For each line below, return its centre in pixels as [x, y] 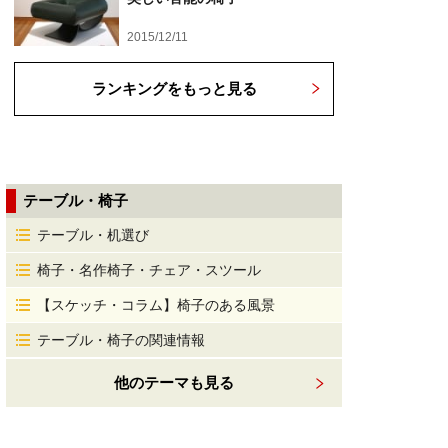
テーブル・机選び [93, 235]
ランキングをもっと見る [174, 88]
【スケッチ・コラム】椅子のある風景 [156, 305]
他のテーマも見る [174, 382]
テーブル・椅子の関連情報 [121, 340]
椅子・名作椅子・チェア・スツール [149, 270]
